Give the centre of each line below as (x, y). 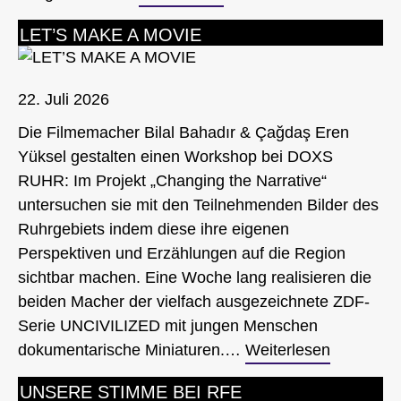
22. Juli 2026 (64, 100)
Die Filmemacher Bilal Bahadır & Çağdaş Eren (183, 133)
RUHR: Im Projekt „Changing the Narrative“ (172, 181)
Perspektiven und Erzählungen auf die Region (182, 254)
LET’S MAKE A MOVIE (111, 34)
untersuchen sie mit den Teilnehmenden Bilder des (198, 205)
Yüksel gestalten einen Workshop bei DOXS (175, 157)
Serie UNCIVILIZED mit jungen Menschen (168, 326)
